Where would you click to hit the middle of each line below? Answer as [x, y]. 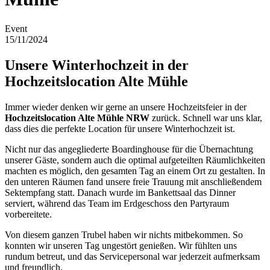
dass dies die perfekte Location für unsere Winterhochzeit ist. [120, 128]
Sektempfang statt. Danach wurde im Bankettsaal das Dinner [120, 192]
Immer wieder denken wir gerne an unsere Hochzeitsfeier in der [126, 107]
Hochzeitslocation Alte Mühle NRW [77, 118]
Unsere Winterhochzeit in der [97, 65]
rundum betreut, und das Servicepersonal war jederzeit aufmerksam [132, 256]
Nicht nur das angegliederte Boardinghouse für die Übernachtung [129, 149]
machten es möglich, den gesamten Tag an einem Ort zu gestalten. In [135, 171]
